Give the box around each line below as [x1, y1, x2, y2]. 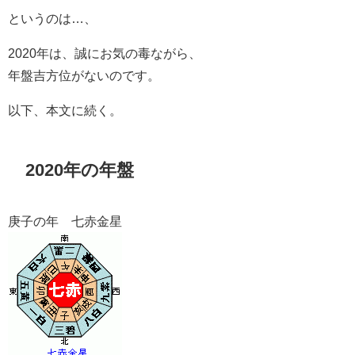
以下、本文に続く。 [8, 104, 122, 117]
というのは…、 [8, 12, 97, 25]
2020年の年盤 [25, 160, 135, 178]
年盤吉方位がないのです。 [8, 69, 160, 82]
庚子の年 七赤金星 [8, 214, 122, 227]
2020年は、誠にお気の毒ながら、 [8, 47, 201, 60]
